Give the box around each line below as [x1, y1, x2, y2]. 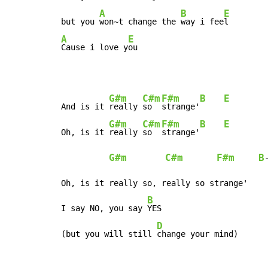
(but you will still [61, 229, 157, 239]
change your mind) [157, 229, 238, 239]
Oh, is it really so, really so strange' [61, 178, 248, 188]
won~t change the [99, 16, 181, 26]
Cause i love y [61, 42, 128, 52]
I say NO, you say [61, 203, 147, 213]
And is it [61, 101, 109, 111]
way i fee [181, 16, 224, 26]
